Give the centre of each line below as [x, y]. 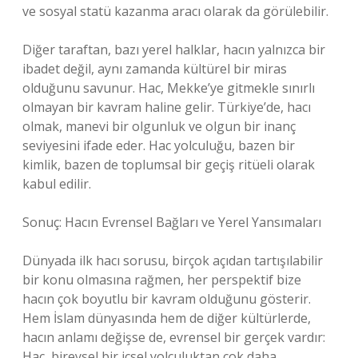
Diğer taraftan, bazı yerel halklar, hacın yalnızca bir [174, 50]
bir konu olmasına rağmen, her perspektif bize [162, 280]
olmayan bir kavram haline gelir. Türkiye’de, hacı [167, 107]
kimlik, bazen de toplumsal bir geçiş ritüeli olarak [169, 165]
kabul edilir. [57, 184]
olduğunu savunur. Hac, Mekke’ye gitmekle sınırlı [169, 88]
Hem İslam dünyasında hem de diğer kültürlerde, [167, 318]
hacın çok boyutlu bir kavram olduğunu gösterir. [167, 299]
